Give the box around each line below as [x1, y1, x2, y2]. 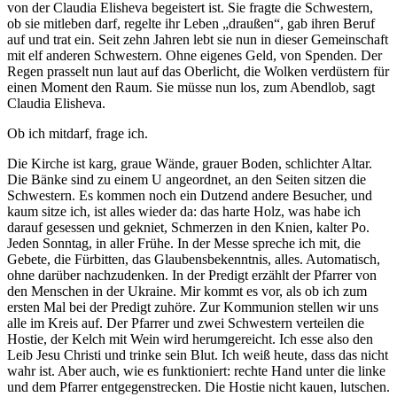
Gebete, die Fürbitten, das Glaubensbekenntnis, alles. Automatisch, [7, 252, 380, 268]
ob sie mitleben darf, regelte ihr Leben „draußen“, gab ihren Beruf [7, 16, 375, 32]
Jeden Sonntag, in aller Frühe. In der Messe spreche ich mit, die [7, 236, 361, 252]
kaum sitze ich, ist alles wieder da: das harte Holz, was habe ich [7, 204, 361, 220]
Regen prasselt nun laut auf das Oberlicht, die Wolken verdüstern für [7, 64, 389, 80]
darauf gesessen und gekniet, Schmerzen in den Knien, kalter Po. [7, 220, 370, 236]
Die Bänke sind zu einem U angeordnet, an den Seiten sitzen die [7, 172, 366, 188]
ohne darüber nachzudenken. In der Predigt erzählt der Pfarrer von [7, 268, 377, 284]
